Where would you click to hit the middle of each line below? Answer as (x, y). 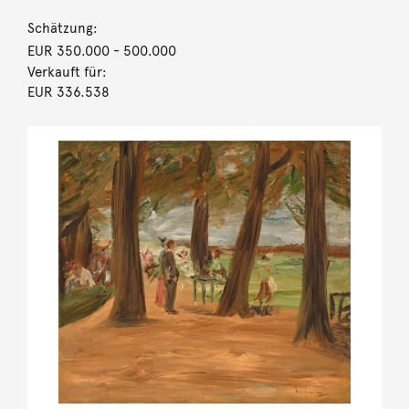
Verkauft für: (67, 72)
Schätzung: (62, 28)
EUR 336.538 (68, 92)
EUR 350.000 (68, 51)
